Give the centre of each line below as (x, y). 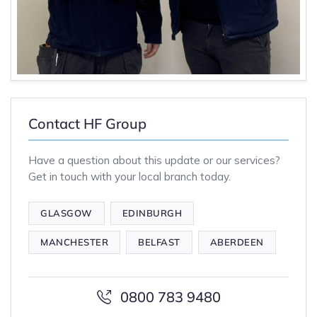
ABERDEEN (237, 242)
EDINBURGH (152, 213)
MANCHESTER (74, 242)
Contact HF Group (87, 123)
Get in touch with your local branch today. (129, 177)
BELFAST (159, 242)
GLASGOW (67, 213)
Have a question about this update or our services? (154, 160)
